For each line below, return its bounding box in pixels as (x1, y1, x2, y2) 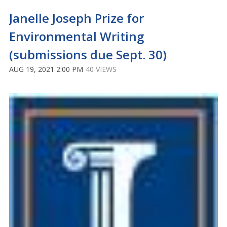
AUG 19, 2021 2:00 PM (9, 64, 83, 74)
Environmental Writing (9, 28, 144, 45)
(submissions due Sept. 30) (9, 46, 167, 63)
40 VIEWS (86, 64, 117, 74)
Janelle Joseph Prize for (9, 10, 144, 27)
